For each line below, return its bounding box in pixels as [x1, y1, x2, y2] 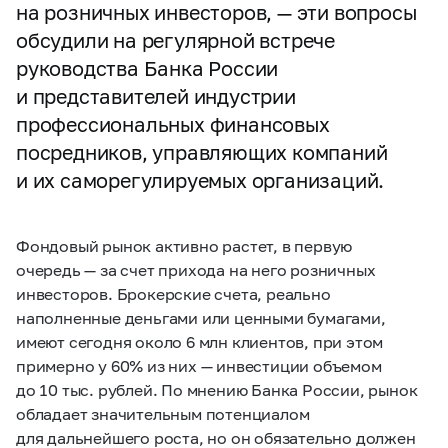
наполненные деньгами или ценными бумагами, [16, 308, 386, 327]
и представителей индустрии [16, 84, 296, 108]
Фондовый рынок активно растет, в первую [16, 236, 353, 255]
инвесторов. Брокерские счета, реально [16, 284, 331, 303]
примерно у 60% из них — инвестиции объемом [16, 356, 382, 375]
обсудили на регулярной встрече [16, 28, 335, 52]
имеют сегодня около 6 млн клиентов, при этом [16, 332, 384, 351]
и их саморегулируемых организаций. [16, 168, 385, 192]
